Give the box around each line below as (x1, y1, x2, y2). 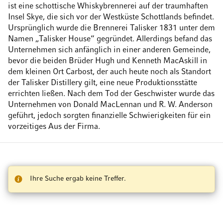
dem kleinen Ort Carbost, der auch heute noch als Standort (8, 68, 211, 76)
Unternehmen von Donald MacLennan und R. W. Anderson (8, 101, 213, 109)
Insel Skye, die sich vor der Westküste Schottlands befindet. (8, 13, 214, 21)
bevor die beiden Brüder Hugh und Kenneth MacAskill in (8, 57, 207, 65)
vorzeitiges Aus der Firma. (8, 122, 100, 131)
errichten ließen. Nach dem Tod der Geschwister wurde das (8, 90, 215, 98)
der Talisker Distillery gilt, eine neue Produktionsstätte (8, 79, 197, 87)
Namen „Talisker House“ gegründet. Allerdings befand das (8, 35, 212, 43)
